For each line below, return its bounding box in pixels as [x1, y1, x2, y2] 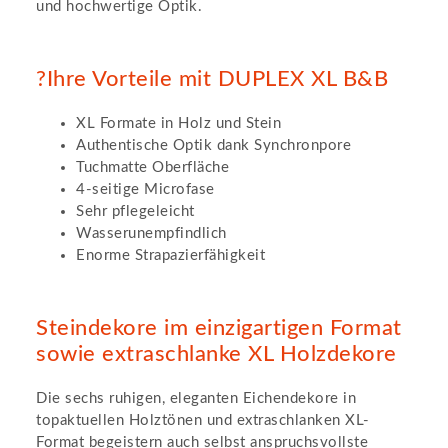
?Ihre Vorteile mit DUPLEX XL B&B [36, 67, 388, 90]
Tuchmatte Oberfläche [76, 159, 229, 175]
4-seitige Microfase [76, 181, 215, 197]
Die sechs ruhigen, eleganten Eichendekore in [36, 390, 356, 406]
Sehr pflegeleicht [76, 203, 195, 219]
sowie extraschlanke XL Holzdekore [36, 342, 397, 365]
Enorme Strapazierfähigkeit [76, 247, 265, 263]
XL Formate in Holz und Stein [76, 115, 281, 131]
